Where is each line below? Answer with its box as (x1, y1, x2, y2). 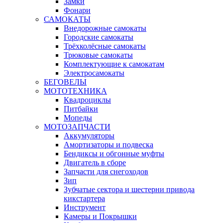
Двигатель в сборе (64, 158, 126, 167)
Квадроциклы (64, 95, 111, 104)
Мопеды (64, 113, 92, 122)
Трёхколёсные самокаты (64, 41, 146, 50)
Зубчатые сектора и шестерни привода (64, 185, 195, 194)
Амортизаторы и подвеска (64, 140, 153, 149)
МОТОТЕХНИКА (44, 86, 107, 95)
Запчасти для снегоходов (64, 167, 148, 176)
